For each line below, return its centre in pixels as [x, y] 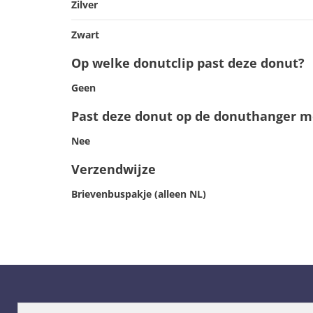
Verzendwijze [114, 169]
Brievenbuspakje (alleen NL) [139, 194]
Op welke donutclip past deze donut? [188, 63]
